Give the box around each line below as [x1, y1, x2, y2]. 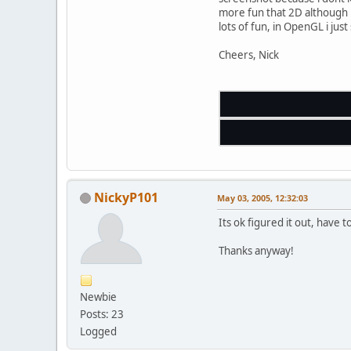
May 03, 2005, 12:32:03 [217, 191, 308, 204]
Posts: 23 [80, 306, 124, 321]
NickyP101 [94, 188, 158, 206]
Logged [80, 324, 117, 338]
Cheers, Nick [219, 47, 279, 62]
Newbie [80, 289, 117, 304]
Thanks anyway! [219, 243, 294, 258]
